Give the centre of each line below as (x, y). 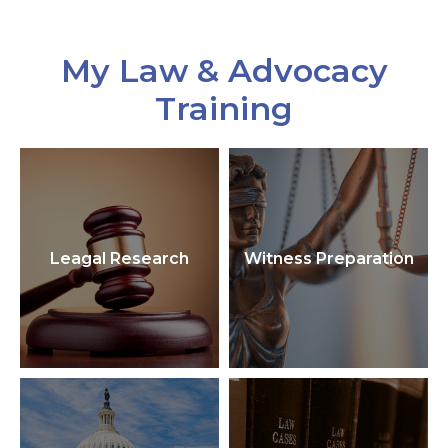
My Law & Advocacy (224, 70)
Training (224, 108)
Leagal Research (119, 258)
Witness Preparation (328, 258)
